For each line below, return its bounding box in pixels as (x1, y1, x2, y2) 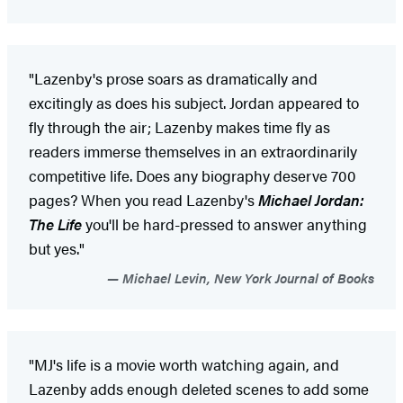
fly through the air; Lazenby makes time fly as (29, 115, 330, 138)
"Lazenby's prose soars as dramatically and (29, 67, 318, 89)
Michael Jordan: (258, 188, 364, 210)
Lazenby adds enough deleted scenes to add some (29, 377, 369, 399)
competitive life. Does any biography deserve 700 (29, 164, 356, 186)
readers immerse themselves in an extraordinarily (29, 139, 357, 162)
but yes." (29, 237, 85, 259)
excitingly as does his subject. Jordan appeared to (29, 91, 359, 113)
